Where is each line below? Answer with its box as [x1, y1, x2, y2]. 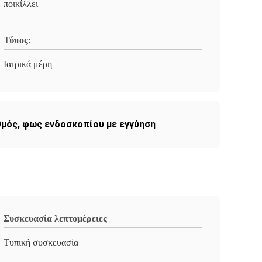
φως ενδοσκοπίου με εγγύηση [22, 119, 156, 130]
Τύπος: [4, 35, 31, 45]
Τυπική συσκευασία [4, 237, 78, 247]
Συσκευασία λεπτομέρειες [4, 213, 107, 223]
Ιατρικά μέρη [4, 59, 52, 69]
